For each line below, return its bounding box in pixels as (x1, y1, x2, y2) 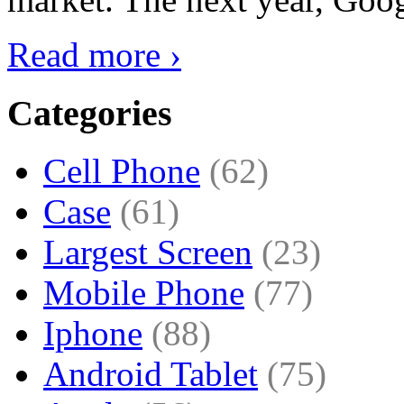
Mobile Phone (43, 273, 244, 313)
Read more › (7, 34, 181, 74)
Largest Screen (43, 233, 252, 272)
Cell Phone (43, 151, 200, 191)
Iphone (43, 314, 142, 353)
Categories (7, 92, 172, 133)
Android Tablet (43, 354, 258, 394)
